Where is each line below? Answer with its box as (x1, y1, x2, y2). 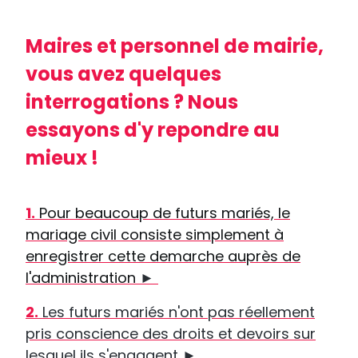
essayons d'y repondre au (26, 116, 280, 143)
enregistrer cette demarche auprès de (26, 245, 300, 266)
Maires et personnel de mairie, (26, 32, 324, 59)
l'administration (26, 267, 140, 288)
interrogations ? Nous (26, 88, 238, 115)
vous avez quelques (26, 60, 221, 87)
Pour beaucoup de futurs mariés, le (39, 202, 290, 223)
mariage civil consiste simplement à (26, 224, 284, 245)
